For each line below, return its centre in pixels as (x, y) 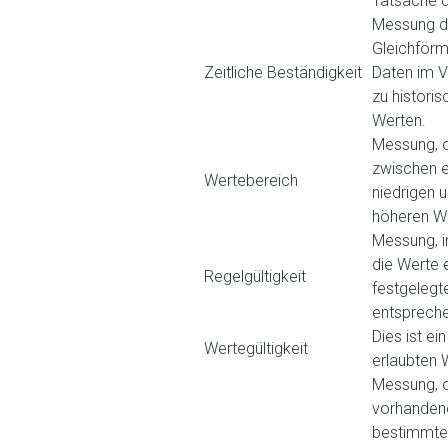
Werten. (399, 120)
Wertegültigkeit (256, 348)
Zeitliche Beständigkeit (283, 72)
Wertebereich (251, 180)
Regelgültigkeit (255, 276)
